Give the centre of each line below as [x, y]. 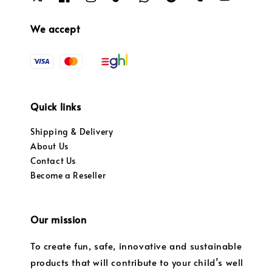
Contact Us [53, 161]
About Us [49, 146]
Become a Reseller [68, 175]
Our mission [59, 219]
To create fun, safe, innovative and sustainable [136, 246]
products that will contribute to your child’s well [137, 262]
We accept [55, 28]
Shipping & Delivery [72, 132]
